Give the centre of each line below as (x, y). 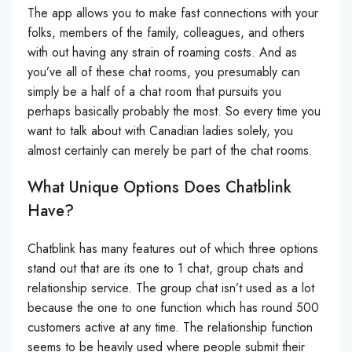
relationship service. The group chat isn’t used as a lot (171, 288)
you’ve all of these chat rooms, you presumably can (164, 72)
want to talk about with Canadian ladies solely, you (160, 131)
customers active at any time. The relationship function (170, 327)
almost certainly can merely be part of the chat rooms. (170, 150)
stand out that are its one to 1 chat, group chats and (165, 268)
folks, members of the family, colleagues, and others (166, 33)
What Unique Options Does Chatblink (159, 187)
